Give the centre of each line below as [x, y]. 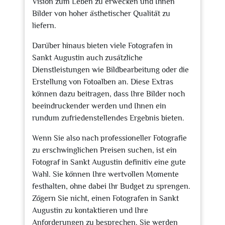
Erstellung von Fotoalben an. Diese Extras [103, 82]
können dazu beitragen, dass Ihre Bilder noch [108, 94]
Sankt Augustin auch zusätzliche [87, 58]
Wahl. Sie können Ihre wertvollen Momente [105, 174]
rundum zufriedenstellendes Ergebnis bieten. [108, 118]
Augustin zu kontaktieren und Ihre [90, 210]
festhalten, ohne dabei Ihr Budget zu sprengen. [111, 186]
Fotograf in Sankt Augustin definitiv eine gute [109, 162]
